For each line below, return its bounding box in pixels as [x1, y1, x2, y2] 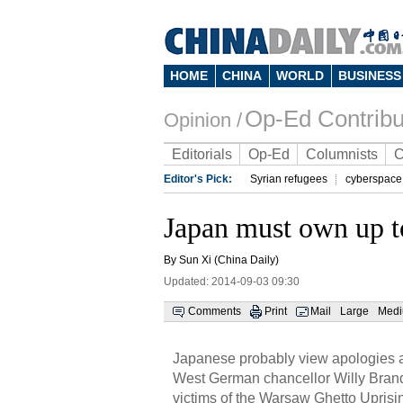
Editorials [172, 147, 232, 162]
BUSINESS [338, 68, 401, 83]
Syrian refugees [250, 173, 327, 185]
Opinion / [164, 109, 242, 131]
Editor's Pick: [164, 173, 232, 185]
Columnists [306, 147, 378, 162]
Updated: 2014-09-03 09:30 [164, 275, 300, 288]
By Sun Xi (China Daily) [164, 254, 279, 266]
